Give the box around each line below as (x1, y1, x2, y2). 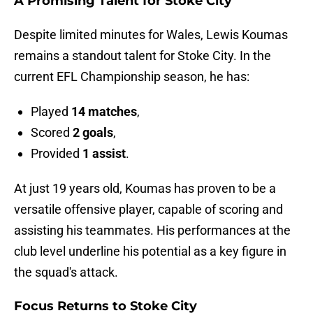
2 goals (73, 125, 113, 140)
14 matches (71, 104, 137, 119)
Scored (31, 125, 73, 140)
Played (31, 104, 71, 119)
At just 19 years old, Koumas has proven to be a (14, 181, 276, 196)
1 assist (82, 146, 126, 161)
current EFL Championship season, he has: (14, 69, 249, 85)
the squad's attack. (14, 265, 118, 280)
